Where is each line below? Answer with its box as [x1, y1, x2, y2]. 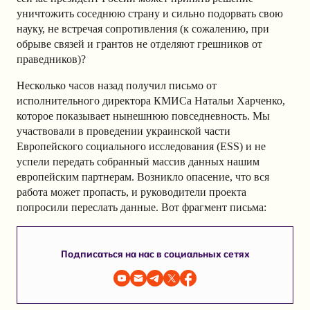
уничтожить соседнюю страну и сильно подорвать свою [17, 8, 283, 20]
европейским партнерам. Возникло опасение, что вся [17, 171, 269, 183]
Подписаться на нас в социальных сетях [60, 247, 250, 260]
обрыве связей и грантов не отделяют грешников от [17, 38, 262, 51]
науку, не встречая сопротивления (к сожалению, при [17, 23, 269, 35]
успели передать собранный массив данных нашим [17, 156, 259, 168]
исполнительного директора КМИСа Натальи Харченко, [17, 95, 285, 107]
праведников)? [17, 53, 86, 66]
